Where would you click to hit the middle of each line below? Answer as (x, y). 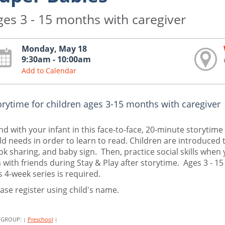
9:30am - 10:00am (57, 60)
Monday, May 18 (54, 49)
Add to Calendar (49, 71)
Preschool (40, 219)
